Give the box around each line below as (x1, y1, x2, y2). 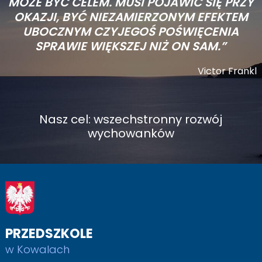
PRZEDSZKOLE (5, 225, 93, 243)
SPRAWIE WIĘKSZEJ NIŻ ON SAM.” (35, 38, 227, 55)
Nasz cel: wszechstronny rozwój (39, 111, 223, 128)
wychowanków (87, 125, 174, 142)
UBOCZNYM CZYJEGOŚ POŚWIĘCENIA (23, 23, 239, 40)
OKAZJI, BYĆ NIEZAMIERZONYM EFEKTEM (13, 9, 248, 26)
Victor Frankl (198, 64, 257, 78)
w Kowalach (5, 242, 70, 257)
